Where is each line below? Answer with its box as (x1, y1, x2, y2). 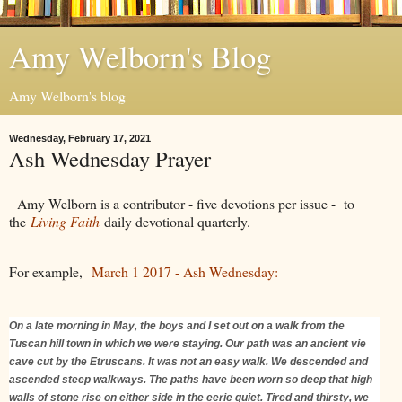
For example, (9, 261, 92, 281)
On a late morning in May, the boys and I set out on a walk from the (9, 319, 345, 332)
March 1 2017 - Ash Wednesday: (92, 261, 278, 281)
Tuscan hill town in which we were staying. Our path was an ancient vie (9, 336, 366, 350)
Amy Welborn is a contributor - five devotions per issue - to (9, 193, 354, 213)
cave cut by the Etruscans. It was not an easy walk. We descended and (9, 354, 368, 368)
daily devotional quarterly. (104, 211, 250, 231)
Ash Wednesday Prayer (9, 144, 211, 173)
